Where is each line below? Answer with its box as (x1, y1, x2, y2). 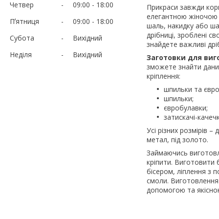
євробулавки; (164, 103, 210, 112)
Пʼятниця (10, 16, 39, 26)
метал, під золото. (147, 134, 208, 144)
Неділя (10, 49, 32, 59)
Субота (10, 33, 34, 43)
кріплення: (147, 71, 182, 81)
